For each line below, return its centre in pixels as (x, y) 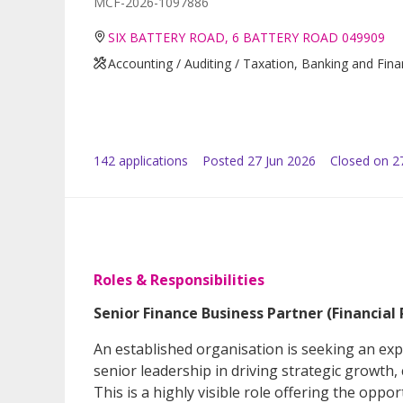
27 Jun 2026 (282, 160)
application (148, 160)
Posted (223, 160)
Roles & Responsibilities (179, 279)
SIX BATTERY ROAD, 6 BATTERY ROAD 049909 (247, 37)
